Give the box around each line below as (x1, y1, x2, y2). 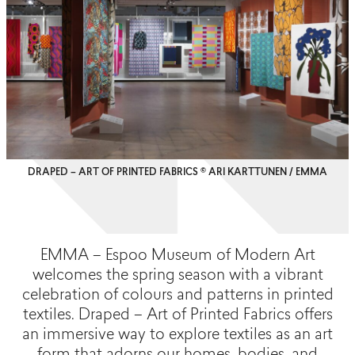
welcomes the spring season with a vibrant (32, 269, 323, 284)
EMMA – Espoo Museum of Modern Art (40, 249, 315, 265)
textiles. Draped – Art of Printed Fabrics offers (22, 308, 333, 324)
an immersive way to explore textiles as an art (22, 328, 333, 344)
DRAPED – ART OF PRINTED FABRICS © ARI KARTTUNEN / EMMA (28, 168, 327, 178)
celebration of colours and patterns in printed (21, 288, 334, 304)
